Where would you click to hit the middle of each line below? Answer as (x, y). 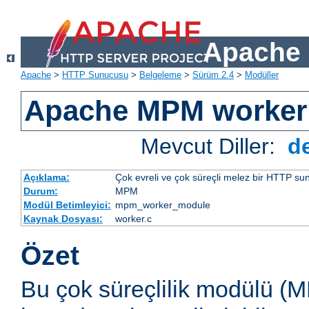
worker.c (133, 219)
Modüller (262, 75)
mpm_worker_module (162, 205)
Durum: (40, 191)
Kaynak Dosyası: (63, 219)
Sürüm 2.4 (213, 75)
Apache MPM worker (166, 111)
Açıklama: (46, 178)
